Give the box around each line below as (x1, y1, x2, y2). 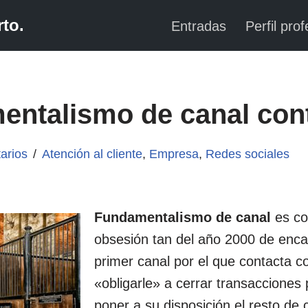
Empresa (149, 147, 199, 161)
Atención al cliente (42, 147, 143, 161)
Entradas (170, 18, 226, 34)
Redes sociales (206, 147, 290, 161)
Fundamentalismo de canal (94, 210, 272, 225)
